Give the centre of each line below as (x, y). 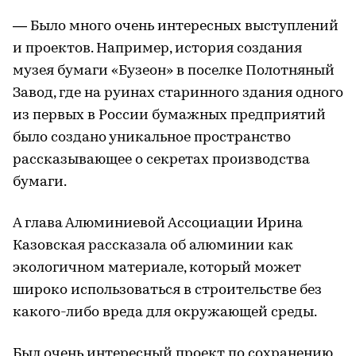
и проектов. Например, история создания (157, 48)
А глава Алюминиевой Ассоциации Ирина (158, 223)
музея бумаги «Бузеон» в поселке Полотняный (174, 71)
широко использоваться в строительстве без (167, 290)
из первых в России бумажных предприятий (169, 115)
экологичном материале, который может (157, 268)
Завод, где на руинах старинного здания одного (178, 93)
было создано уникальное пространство (152, 137)
